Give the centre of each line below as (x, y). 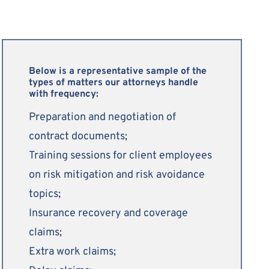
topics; (45, 194)
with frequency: (64, 94)
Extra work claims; (72, 252)
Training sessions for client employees (120, 156)
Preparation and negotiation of (102, 117)
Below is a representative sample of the (118, 71)
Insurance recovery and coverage (108, 213)
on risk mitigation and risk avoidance (117, 175)
